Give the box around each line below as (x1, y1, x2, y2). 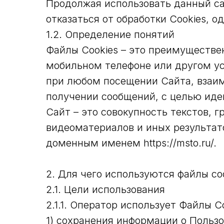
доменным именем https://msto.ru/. (46, 137, 216, 149)
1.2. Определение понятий (46, 28, 174, 40)
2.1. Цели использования (46, 183, 165, 195)
